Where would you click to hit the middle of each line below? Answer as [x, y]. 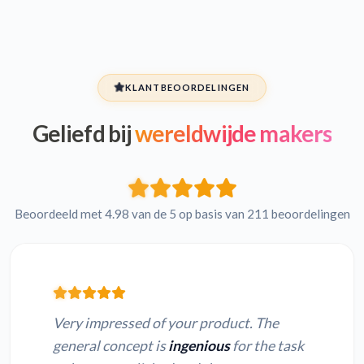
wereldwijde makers [232, 134]
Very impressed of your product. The [166, 323]
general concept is [110, 346]
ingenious [199, 346]
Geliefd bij [82, 134]
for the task [267, 346]
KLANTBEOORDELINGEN [187, 88]
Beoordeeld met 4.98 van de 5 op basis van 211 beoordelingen [182, 214]
